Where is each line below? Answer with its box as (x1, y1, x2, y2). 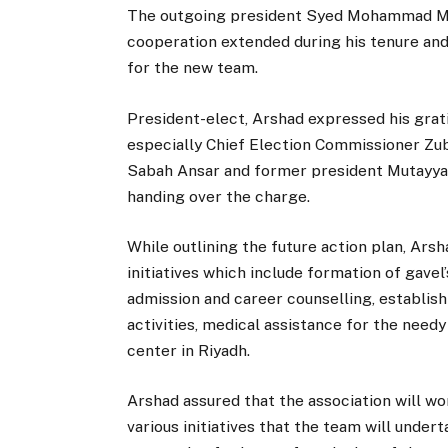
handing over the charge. (127, 186, 311, 206)
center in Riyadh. (127, 340, 251, 360)
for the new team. (127, 58, 259, 78)
